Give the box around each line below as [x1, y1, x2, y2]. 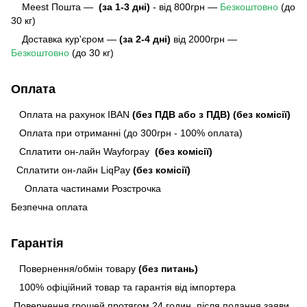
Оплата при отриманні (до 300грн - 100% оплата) [11, 127, 243, 138]
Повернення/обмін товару [11, 262, 138, 274]
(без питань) [138, 262, 198, 274]
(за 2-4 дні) [119, 33, 171, 45]
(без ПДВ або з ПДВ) [132, 108, 230, 120]
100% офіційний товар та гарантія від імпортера [11, 281, 236, 293]
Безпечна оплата [11, 201, 88, 212]
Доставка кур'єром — [11, 33, 119, 45]
